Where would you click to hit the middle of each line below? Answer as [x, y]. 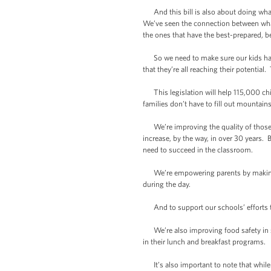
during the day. [167, 184]
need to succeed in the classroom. [198, 150]
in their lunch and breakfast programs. [204, 242]
